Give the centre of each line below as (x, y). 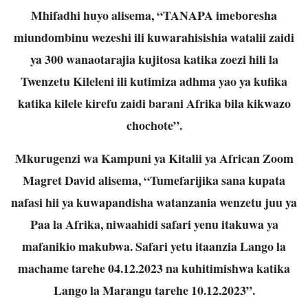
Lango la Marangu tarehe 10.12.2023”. (154, 290)
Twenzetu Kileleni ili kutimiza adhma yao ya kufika (154, 81)
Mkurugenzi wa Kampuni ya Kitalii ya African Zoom (154, 158)
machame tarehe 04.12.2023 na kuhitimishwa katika (154, 268)
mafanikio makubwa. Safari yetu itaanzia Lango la (154, 246)
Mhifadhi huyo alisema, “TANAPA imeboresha (154, 15)
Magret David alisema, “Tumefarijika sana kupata (154, 180)
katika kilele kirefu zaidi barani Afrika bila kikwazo (154, 103)
